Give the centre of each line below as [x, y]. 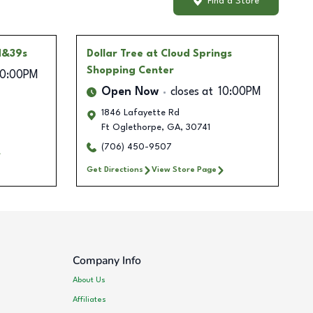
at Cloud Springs [189, 54]
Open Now [130, 93]
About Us [89, 280]
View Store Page [184, 170]
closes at [191, 93]
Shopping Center [130, 71]
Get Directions [115, 170]
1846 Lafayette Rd [140, 113]
